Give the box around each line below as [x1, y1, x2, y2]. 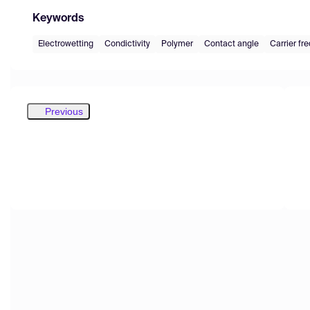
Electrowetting [38, 39, 93, 48]
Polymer [161, 39, 193, 48]
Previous [45, 105, 83, 117]
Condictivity [104, 39, 150, 48]
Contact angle [204, 39, 259, 48]
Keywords [33, 12, 84, 24]
